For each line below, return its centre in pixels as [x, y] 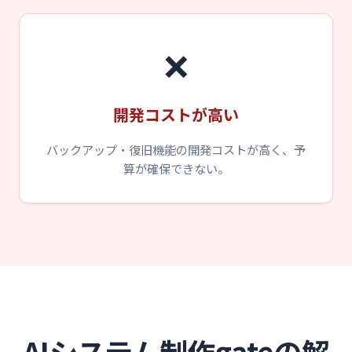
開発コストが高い [176, 114]
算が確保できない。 [176, 168]
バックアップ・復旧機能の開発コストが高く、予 [176, 149]
